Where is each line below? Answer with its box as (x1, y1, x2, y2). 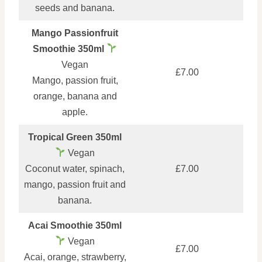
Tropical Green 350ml (28, 132, 122, 142)
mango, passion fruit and (24, 179, 126, 189)
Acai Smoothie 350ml (28, 220, 122, 230)
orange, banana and (33, 91, 117, 101)
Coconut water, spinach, (25, 163, 125, 174)
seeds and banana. (35, 2, 115, 13)
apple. (62, 106, 88, 117)
